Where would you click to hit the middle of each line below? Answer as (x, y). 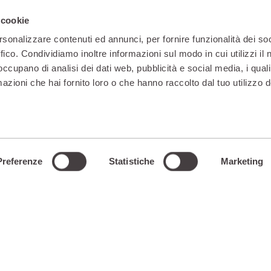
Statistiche (132, 161)
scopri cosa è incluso (135, 79)
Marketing (242, 161)
